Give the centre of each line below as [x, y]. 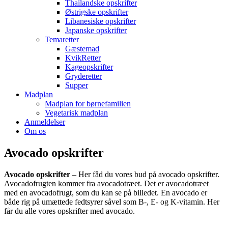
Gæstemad [82, 49]
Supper [77, 85]
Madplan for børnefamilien [88, 104]
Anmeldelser [45, 122]
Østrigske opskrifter [97, 12]
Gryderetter [83, 76]
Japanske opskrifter [96, 30]
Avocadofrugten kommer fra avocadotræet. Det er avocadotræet [106, 183]
